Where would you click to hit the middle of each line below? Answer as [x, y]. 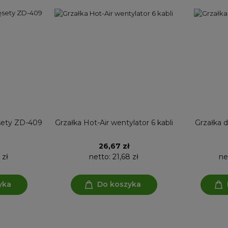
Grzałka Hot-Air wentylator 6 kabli [114, 122]
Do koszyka [119, 184]
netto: [101, 156]
